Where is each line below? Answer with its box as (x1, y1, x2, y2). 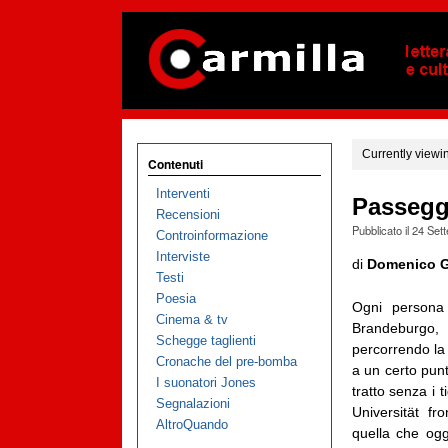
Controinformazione (155, 228, 268, 244)
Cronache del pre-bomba (155, 354, 297, 370)
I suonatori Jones (155, 375, 256, 391)
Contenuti (148, 155, 203, 173)
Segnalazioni (155, 396, 230, 412)
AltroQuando (155, 417, 228, 433)
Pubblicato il (351, 222, 412, 239)
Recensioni (155, 207, 220, 223)
